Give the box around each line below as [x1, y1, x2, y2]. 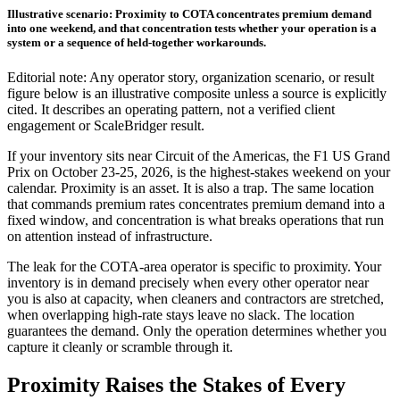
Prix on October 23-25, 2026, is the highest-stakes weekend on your [7, 164, 390, 180]
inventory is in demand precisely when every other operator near [7, 275, 369, 291]
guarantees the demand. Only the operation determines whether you [7, 323, 387, 339]
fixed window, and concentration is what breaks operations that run [7, 212, 384, 229]
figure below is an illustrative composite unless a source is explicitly [7, 86, 387, 102]
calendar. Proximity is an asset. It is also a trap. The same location [7, 180, 374, 196]
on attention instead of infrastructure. [7, 229, 212, 245]
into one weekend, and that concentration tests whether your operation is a [7, 21, 377, 36]
